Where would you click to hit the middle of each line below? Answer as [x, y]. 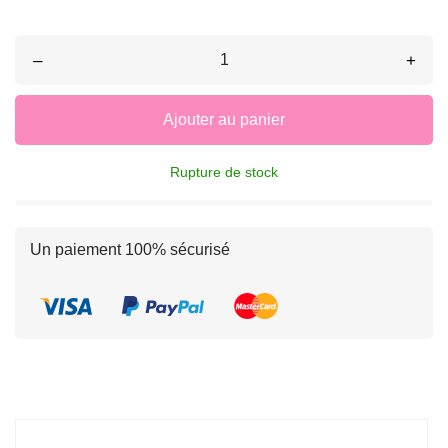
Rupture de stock [224, 172]
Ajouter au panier [224, 120]
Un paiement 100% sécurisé [130, 250]
